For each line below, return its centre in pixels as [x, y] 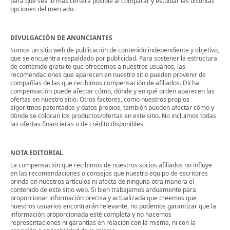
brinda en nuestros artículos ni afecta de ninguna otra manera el [102, 181]
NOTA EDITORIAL [37, 153]
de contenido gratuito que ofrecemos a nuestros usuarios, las [98, 66]
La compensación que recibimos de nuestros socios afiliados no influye [111, 165]
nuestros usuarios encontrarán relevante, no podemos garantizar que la [113, 206]
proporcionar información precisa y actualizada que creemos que [103, 198]
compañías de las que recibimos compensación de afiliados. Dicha [105, 83]
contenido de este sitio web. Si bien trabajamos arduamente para [103, 190]
